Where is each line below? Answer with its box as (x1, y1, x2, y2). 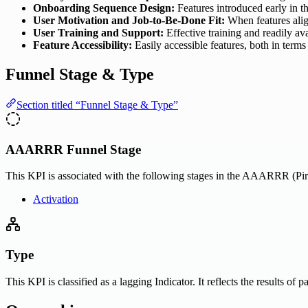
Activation (33, 193, 78, 206)
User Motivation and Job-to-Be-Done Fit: (33, 14, 225, 27)
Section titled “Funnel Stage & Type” (16, 98, 178, 111)
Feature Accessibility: (33, 39, 132, 52)
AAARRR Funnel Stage (5, 142, 141, 157)
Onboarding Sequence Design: (33, 2, 175, 14)
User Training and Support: (33, 27, 164, 39)
